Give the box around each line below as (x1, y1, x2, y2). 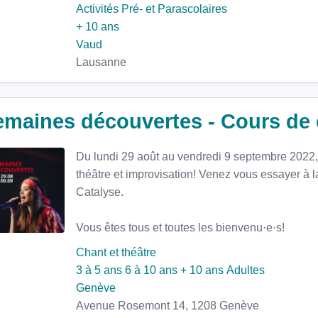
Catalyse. (76, 186, 124, 198)
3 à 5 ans (76, 264, 122, 276)
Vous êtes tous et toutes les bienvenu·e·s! (76, 221, 285, 234)
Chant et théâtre (76, 246, 156, 258)
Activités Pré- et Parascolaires (76, 3, 227, 15)
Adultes (226, 264, 265, 276)
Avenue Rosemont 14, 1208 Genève (76, 300, 259, 312)
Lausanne (76, 56, 126, 68)
